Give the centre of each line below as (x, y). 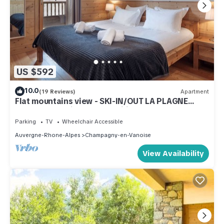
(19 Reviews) (57, 91)
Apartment (195, 91)
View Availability (173, 154)
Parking (25, 122)
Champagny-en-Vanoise (118, 135)
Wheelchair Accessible (92, 122)
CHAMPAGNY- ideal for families (76, 110)
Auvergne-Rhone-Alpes (47, 135)
